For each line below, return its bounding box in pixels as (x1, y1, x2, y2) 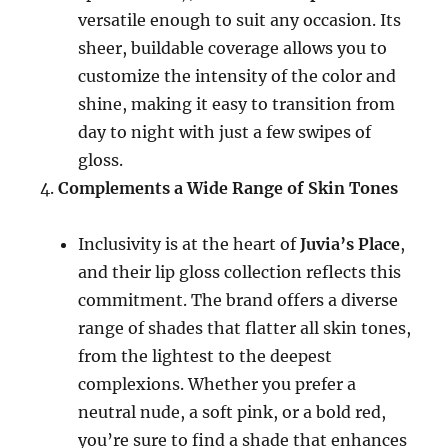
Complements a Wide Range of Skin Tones (58, 178, 399, 198)
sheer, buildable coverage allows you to (78, 38, 388, 58)
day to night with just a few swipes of (78, 122, 372, 142)
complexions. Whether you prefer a (78, 374, 357, 394)
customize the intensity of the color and (78, 66, 397, 86)
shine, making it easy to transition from (78, 94, 396, 114)
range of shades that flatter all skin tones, (78, 318, 412, 338)
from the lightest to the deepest (78, 346, 333, 366)
